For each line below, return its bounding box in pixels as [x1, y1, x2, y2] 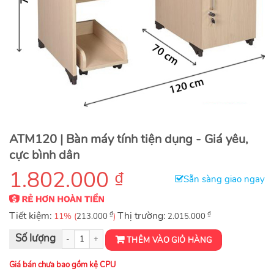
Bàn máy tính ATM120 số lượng [9, 229, 113, 240]
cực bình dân [9, 147, 80, 163]
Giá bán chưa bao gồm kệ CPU [9, 259, 116, 270]
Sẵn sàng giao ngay [183, 172, 265, 185]
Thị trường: [117, 209, 166, 223]
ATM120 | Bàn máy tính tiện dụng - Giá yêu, [9, 131, 248, 147]
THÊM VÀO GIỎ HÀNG [126, 234, 212, 246]
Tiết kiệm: [9, 209, 52, 223]
